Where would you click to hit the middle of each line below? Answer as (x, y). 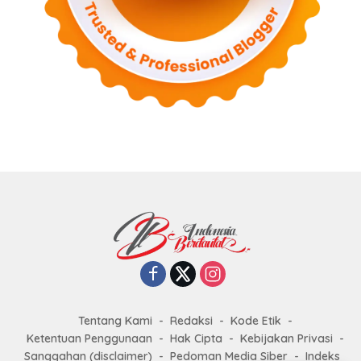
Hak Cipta (196, 339)
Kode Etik (256, 321)
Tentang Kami (115, 321)
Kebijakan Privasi (286, 339)
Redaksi (191, 321)
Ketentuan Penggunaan (89, 339)
